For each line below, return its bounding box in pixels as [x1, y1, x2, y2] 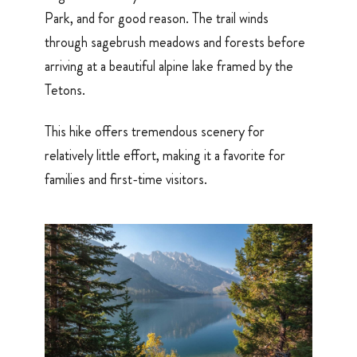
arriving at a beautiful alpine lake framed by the [45, 55, 293, 76]
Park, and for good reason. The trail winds [45, 7, 269, 29]
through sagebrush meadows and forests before [45, 31, 305, 53]
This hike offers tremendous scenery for [45, 121, 265, 143]
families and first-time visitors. [45, 169, 207, 190]
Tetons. [45, 79, 85, 100]
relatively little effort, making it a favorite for [45, 145, 285, 167]
